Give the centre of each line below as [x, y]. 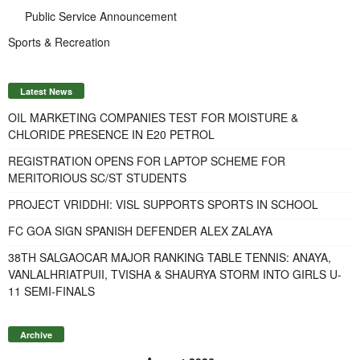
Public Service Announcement [101, 16]
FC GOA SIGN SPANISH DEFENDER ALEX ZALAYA [140, 230]
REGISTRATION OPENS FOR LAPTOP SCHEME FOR [147, 160]
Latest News [46, 91]
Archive [36, 334]
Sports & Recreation [59, 41]
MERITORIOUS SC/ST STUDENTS [97, 177]
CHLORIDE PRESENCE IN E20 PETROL [111, 134]
